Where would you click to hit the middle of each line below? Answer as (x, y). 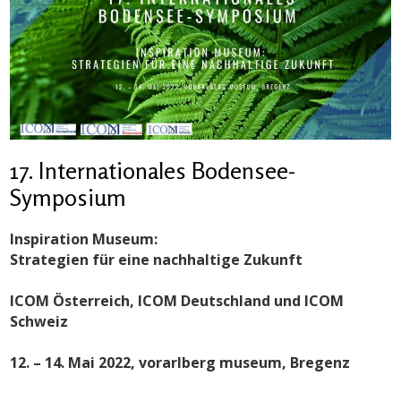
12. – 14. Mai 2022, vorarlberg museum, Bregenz (180, 362)
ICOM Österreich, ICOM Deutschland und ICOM (177, 300)
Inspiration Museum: (84, 239)
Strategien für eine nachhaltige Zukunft (157, 259)
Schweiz (39, 321)
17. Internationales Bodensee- (153, 170)
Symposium (68, 197)
